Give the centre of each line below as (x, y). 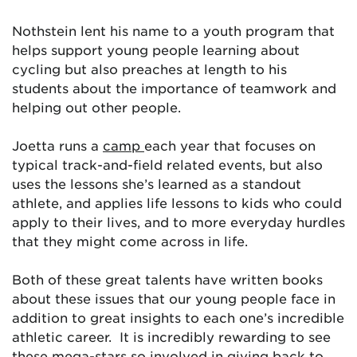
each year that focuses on (230, 145)
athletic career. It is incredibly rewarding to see (171, 336)
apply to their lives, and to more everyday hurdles (178, 222)
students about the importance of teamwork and (174, 88)
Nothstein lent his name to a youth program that (173, 30)
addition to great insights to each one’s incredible (178, 317)
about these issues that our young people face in (174, 298)
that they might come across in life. (130, 241)
